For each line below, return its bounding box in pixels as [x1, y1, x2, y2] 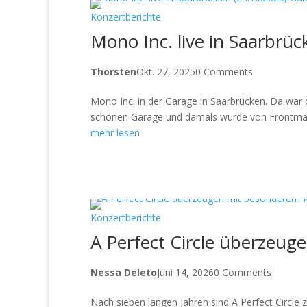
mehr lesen [90, 125, 140, 139]
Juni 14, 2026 [157, 265, 214, 279]
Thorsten [90, 64, 136, 78]
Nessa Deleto [90, 265, 157, 279]
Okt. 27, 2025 [136, 64, 195, 78]
